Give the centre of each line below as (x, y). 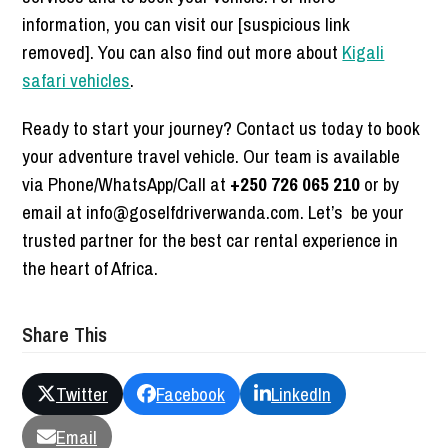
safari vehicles (76, 79)
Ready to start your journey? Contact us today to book (221, 127)
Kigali (363, 51)
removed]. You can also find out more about (182, 51)
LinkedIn (301, 393)
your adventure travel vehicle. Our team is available (211, 155)
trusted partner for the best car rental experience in (210, 239)
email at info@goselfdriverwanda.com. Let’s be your (213, 211)
